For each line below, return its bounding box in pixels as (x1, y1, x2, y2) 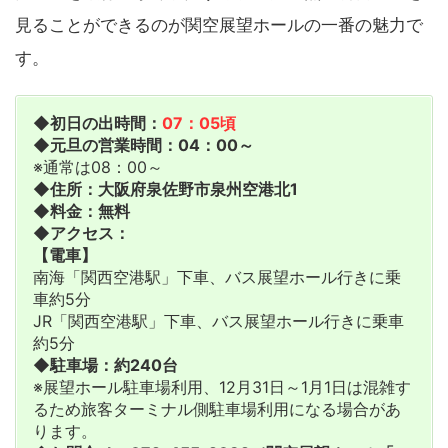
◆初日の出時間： (33, 112, 162, 133)
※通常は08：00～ (33, 156, 163, 177)
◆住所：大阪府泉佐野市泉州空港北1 (33, 178, 298, 199)
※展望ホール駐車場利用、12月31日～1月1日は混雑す (33, 376, 411, 397)
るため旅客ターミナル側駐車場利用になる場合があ (33, 398, 401, 419)
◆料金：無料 (33, 200, 130, 221)
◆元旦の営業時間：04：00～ (33, 134, 254, 155)
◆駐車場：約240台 (33, 354, 178, 375)
